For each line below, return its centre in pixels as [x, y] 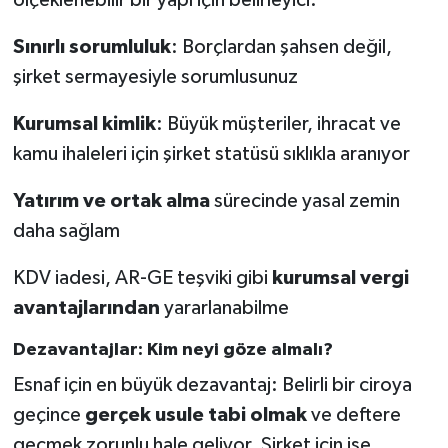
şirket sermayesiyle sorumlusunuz [155, 77]
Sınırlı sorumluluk [91, 47]
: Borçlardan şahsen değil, [281, 47]
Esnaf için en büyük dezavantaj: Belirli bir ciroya [212, 384]
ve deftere [353, 414]
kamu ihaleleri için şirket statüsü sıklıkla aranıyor [211, 154]
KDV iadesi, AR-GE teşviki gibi [142, 278]
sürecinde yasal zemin [304, 201]
